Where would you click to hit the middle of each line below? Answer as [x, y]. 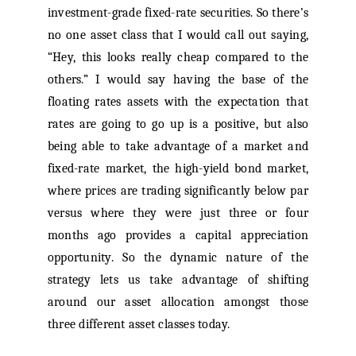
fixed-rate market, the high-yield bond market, [178, 169]
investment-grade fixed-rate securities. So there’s [178, 13]
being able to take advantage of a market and [178, 147]
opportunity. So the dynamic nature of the [178, 258]
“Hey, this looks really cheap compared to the [178, 58]
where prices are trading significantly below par [178, 191]
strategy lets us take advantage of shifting [178, 280]
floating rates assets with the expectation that [178, 102]
